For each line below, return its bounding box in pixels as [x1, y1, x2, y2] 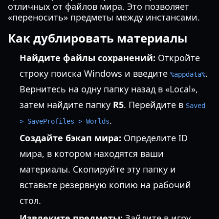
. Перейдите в [124, 99, 186, 110]
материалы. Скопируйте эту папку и [20, 163, 176, 175]
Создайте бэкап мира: [20, 132, 121, 144]
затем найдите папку [20, 99, 113, 110]
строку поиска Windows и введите [20, 67, 170, 79]
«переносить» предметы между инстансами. [8, 11, 200, 23]
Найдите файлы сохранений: [20, 52, 155, 64]
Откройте [155, 52, 200, 64]
